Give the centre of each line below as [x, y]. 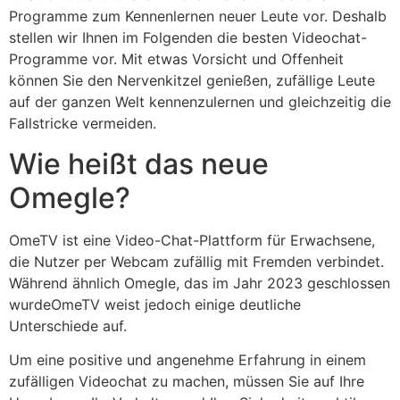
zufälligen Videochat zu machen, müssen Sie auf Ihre [187, 382]
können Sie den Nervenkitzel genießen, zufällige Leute [192, 81]
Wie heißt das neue [139, 163]
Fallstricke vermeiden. [83, 124]
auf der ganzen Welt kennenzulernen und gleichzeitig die [200, 102]
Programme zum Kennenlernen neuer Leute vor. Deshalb [198, 17]
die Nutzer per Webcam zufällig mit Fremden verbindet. [196, 261]
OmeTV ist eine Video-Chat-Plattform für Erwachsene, [192, 240]
